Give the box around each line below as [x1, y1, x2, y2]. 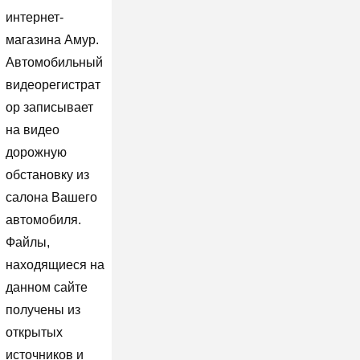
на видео [5, 122, 59, 137]
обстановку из [5, 167, 89, 182]
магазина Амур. [5, 32, 99, 47]
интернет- [5, 10, 63, 24]
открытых [5, 325, 63, 339]
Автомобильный [5, 55, 103, 69]
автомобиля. [5, 212, 81, 227]
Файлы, [5, 235, 50, 249]
